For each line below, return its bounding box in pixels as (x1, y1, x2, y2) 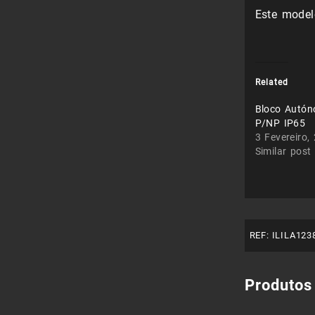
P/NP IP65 (255, 117, 306, 129)
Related (255, 77, 288, 88)
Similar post (255, 146, 311, 157)
